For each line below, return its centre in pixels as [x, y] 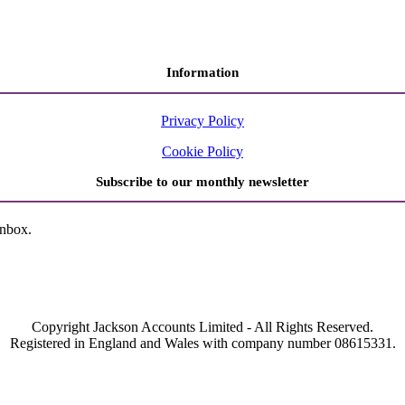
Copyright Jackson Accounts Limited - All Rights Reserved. [202, 327]
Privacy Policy [202, 120]
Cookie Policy [202, 151]
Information [202, 73]
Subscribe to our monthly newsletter [202, 181]
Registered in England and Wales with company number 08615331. [202, 344]
